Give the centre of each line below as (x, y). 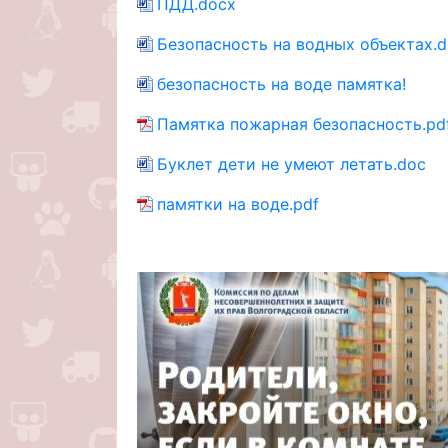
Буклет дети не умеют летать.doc (291, 163)
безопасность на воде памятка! (281, 83)
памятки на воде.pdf (238, 203)
